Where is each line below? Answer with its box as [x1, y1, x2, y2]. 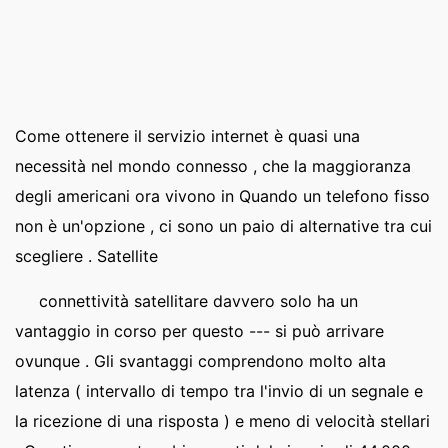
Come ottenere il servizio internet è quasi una [15, 126, 360, 146]
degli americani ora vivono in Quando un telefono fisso [15, 186, 430, 206]
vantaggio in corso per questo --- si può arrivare [15, 321, 384, 341]
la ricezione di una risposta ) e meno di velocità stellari [15, 411, 430, 431]
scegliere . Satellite [15, 246, 158, 266]
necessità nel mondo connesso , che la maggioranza [15, 156, 411, 176]
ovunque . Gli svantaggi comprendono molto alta [15, 351, 386, 371]
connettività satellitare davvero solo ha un [39, 291, 358, 311]
